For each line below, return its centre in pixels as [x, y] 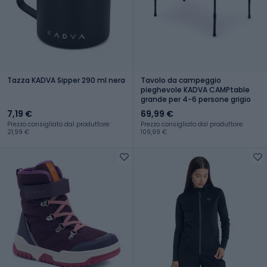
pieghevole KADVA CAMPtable [195, 89]
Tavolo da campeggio [181, 80]
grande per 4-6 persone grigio [196, 99]
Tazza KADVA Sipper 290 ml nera [66, 80]
